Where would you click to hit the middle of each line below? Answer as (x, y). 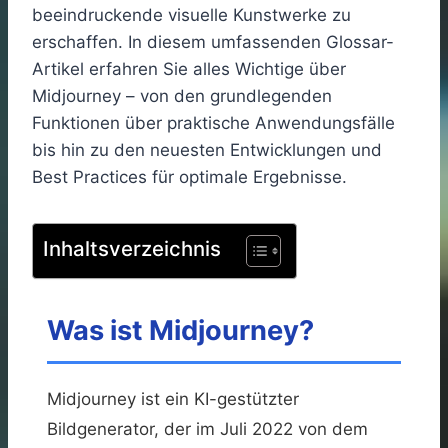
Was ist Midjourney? (180, 330)
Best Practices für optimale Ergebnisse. (189, 176)
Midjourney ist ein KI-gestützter (173, 398)
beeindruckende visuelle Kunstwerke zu (191, 14)
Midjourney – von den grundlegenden (182, 95)
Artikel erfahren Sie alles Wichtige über (189, 68)
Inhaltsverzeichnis (132, 248)
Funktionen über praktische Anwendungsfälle (213, 122)
